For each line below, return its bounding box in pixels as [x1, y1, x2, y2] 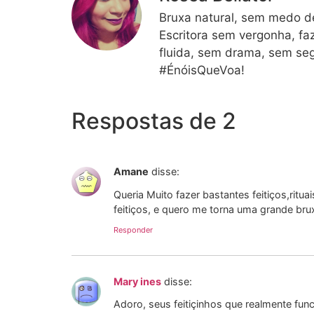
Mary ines [114, 275, 161, 288]
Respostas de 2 [71, 107, 236, 135]
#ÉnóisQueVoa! [159, 62, 245, 77]
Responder [114, 225, 153, 235]
